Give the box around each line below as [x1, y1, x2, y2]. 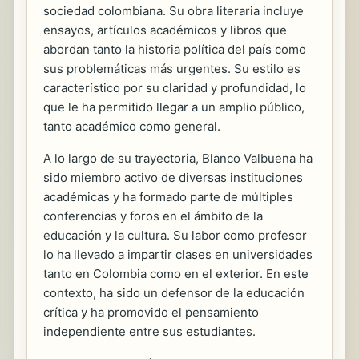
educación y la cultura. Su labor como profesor [43, 227, 307, 243]
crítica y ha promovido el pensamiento [43, 304, 259, 320]
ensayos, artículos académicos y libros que [43, 22, 287, 38]
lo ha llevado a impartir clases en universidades [43, 246, 313, 262]
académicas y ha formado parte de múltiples [43, 188, 293, 204]
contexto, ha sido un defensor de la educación [43, 284, 305, 301]
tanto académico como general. [43, 118, 220, 134]
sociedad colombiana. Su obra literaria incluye [43, 2, 304, 18]
